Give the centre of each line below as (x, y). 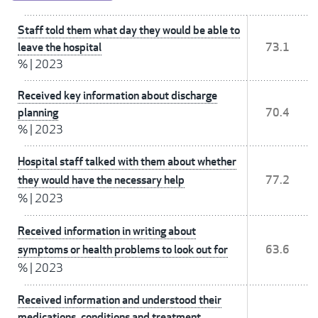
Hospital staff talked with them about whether (127, 162)
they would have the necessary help (101, 180)
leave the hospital (60, 48)
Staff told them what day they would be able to (129, 31)
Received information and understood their (120, 300)
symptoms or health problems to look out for (123, 250)
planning (38, 113)
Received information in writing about (107, 231)
